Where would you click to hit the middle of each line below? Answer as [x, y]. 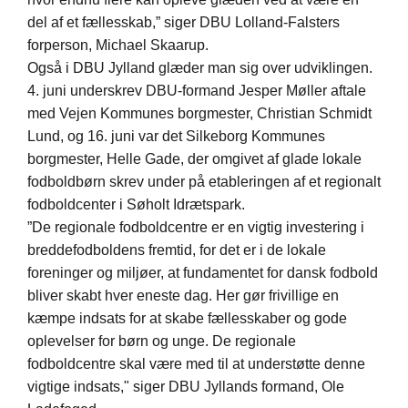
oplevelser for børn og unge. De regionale [162, 342]
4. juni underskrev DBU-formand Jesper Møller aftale [197, 91]
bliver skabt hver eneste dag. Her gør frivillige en [183, 296]
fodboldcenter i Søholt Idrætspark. [138, 205]
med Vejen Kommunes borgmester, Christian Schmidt [199, 114]
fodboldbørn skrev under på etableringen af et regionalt [204, 182]
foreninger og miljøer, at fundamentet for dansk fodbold [203, 273]
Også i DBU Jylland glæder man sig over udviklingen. [200, 68]
